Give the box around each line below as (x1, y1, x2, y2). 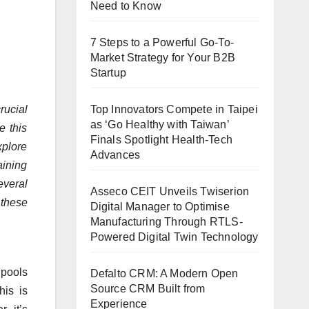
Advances (90, 148, 141, 161)
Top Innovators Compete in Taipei (90, 103, 258, 115)
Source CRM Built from (90, 282, 206, 295)
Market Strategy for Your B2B (90, 51, 236, 63)
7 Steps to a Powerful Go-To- (90, 36, 235, 48)
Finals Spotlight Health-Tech (90, 133, 233, 146)
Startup (90, 66, 126, 79)
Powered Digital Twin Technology (90, 230, 259, 243)
